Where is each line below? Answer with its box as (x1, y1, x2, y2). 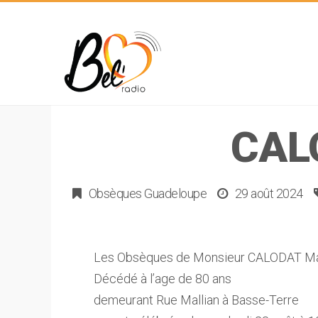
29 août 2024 (234, 186, 303, 201)
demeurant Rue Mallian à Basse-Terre (94, 292, 299, 307)
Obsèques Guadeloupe (88, 186, 207, 201)
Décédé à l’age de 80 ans (94, 271, 231, 286)
